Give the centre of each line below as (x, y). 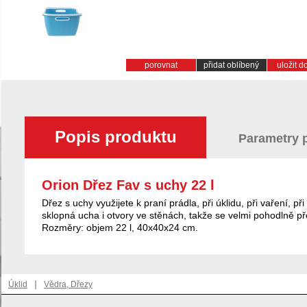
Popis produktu (115, 137)
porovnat (161, 65)
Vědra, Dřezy (68, 284)
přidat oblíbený (231, 65)
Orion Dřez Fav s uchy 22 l (128, 185)
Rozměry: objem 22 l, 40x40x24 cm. (120, 228)
